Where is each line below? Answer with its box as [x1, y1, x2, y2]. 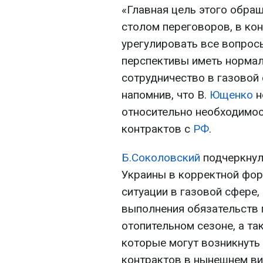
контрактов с [122, 122, 193, 136]
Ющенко [210, 88, 253, 102]
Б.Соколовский [122, 151, 200, 164]
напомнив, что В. [122, 88, 210, 102]
